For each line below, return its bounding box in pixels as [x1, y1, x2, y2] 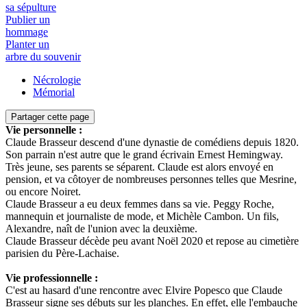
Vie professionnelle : [5, 272, 98, 284]
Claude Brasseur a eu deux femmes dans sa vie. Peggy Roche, [5, 198, 274, 210]
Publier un [5, 14, 50, 25]
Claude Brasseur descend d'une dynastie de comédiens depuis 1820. [5, 136, 299, 148]
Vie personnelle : [5, 124, 82, 136]
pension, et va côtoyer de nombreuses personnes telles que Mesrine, [5, 173, 297, 185]
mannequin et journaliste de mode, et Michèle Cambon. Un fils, [5, 210, 279, 222]
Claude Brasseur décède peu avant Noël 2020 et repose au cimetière [5, 235, 299, 247]
